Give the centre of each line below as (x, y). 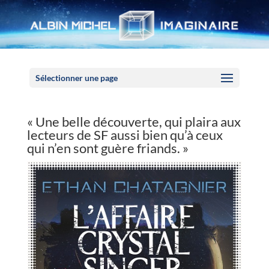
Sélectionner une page (76, 78)
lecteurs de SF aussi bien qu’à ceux (125, 135)
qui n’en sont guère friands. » (107, 148)
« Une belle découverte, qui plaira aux (134, 122)
